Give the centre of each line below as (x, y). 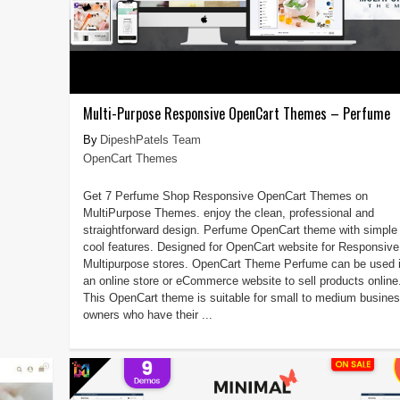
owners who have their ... (147, 314)
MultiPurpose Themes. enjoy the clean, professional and (228, 212)
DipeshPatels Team (150, 139)
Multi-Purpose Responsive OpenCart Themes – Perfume (236, 113)
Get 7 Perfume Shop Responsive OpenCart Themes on (225, 196)
